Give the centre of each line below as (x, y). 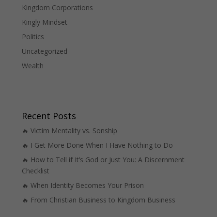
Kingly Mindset (44, 22)
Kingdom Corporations (57, 7)
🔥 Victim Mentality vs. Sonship (69, 130)
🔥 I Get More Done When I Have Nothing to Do (97, 145)
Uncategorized (44, 51)
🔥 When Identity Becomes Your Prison (83, 185)
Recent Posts (49, 116)
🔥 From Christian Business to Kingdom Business (98, 200)
